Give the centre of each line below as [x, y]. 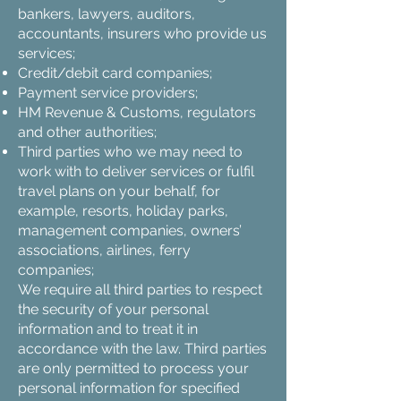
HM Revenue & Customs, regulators [137, 112]
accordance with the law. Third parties [142, 349]
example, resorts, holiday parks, [123, 211]
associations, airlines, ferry [104, 250]
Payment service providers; [108, 93]
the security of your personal [113, 309]
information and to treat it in [108, 329]
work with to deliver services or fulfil [136, 171]
